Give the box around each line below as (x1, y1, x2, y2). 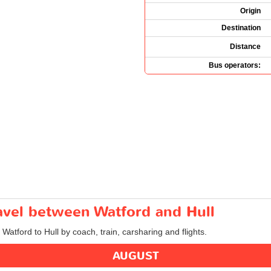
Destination (221, 23, 261, 32)
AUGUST (112, 248, 159, 264)
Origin (240, 6, 261, 15)
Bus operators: (209, 60, 261, 70)
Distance (230, 42, 261, 51)
